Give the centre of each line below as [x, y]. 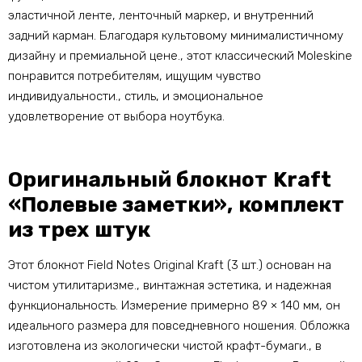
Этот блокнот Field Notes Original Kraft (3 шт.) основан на [170, 265]
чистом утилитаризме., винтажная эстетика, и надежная [170, 286]
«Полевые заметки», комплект [176, 205]
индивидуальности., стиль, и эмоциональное [136, 97]
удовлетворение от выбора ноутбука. [116, 117]
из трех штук [79, 230]
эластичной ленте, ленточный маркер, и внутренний [161, 16]
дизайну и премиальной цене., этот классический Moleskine [180, 56]
